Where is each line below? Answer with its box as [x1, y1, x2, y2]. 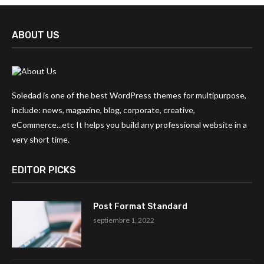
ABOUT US [12, 29, 60, 41]
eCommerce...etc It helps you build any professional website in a [12, 120, 247, 130]
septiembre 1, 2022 [93, 216, 154, 225]
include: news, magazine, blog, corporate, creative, [12, 105, 195, 115]
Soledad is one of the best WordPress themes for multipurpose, [12, 90, 246, 101]
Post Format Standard [93, 202, 187, 212]
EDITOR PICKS [12, 164, 76, 176]
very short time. [12, 134, 70, 145]
